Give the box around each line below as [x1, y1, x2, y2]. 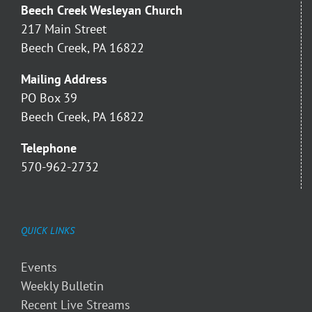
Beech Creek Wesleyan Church [21, 2, 182, 19]
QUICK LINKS [21, 224, 75, 237]
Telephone [21, 140, 77, 157]
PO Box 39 [21, 90, 77, 107]
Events [21, 259, 57, 276]
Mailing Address [21, 71, 107, 88]
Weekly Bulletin [21, 278, 104, 295]
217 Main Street [21, 21, 107, 38]
